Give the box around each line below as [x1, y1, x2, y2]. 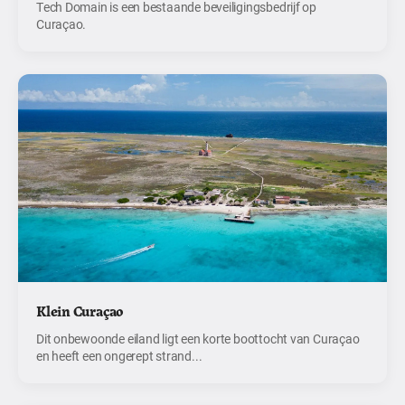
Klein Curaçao [36, 300, 124, 321]
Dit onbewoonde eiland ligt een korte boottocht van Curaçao [36, 330, 360, 347]
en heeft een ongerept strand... [36, 347, 202, 364]
